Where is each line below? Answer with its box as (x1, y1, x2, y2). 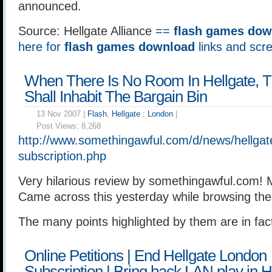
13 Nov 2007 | (36, 109, 87, 118)
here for (18, 40, 64, 53)
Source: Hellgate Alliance (18, 24, 155, 38)
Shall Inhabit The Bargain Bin (24, 87, 207, 106)
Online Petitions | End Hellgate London (24, 246, 267, 265)
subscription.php (18, 149, 106, 163)
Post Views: (36, 121, 81, 131)
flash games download (64, 40, 195, 53)
